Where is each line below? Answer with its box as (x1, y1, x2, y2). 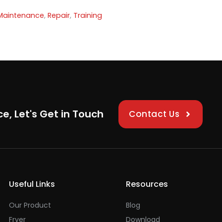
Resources (126, 178, 168, 190)
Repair (48, 10, 70, 20)
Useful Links (9, 178, 55, 190)
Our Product (9, 200, 51, 210)
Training (73, 10, 103, 20)
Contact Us (129, 108, 180, 120)
